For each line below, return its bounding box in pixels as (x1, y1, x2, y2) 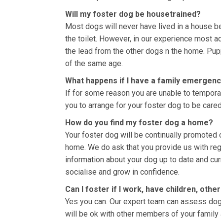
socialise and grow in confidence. (65, 167, 180, 177)
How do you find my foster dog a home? (65, 118, 213, 127)
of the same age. (65, 59, 123, 68)
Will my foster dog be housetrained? (65, 9, 201, 19)
